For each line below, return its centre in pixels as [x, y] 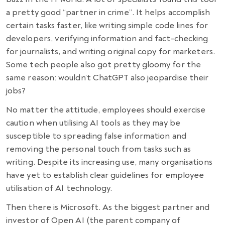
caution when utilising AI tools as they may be [93, 123]
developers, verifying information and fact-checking [107, 39]
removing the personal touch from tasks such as [98, 149]
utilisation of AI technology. [60, 188]
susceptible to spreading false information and [96, 136]
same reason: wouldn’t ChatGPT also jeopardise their [107, 78]
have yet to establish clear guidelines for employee [105, 175]
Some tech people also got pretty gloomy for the [103, 65]
